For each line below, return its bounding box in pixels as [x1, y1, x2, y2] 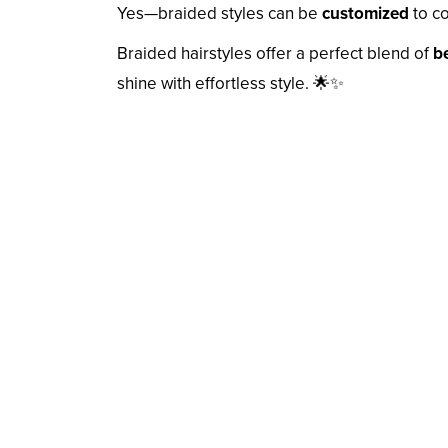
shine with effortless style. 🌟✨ [117, 73, 344, 95]
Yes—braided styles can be [117, 3, 322, 25]
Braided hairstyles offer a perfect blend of [117, 43, 433, 65]
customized [322, 3, 409, 25]
